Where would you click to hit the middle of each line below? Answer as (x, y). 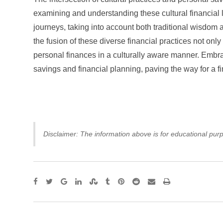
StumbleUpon (121, 181)
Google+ (83, 181)
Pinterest (140, 181)
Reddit (152, 181)
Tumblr (123, 181)
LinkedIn (97, 181)
